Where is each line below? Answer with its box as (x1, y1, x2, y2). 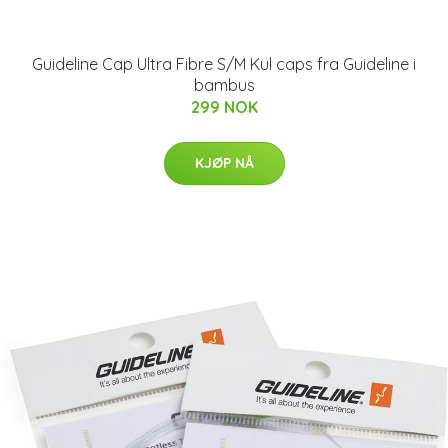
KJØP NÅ (194, 154, 254, 172)
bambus (193, 75, 255, 95)
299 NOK (190, 97, 258, 117)
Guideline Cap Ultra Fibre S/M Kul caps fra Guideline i (32, 54, 416, 74)
